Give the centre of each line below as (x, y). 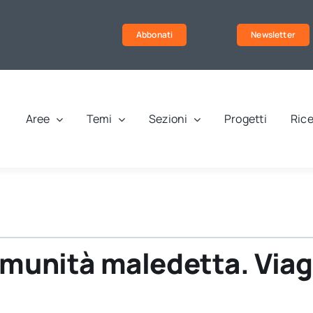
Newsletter (273, 35)
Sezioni (168, 119)
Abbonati (154, 35)
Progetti (245, 119)
